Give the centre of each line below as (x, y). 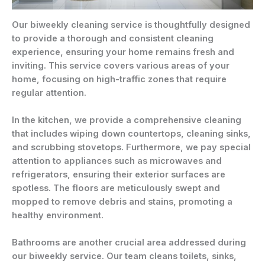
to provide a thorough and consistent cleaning (113, 38)
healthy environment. (58, 216)
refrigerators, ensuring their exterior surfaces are (119, 175)
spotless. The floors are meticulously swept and (116, 188)
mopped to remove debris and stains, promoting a (122, 202)
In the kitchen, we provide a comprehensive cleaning (127, 120)
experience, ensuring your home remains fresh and (123, 52)
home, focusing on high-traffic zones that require (119, 79)
